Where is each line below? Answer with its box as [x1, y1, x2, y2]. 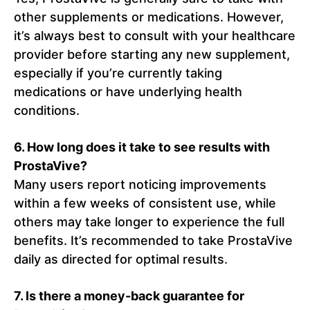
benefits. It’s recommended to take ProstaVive [14, 233, 293, 248]
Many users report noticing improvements [14, 177, 266, 192]
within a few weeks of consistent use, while [14, 196, 276, 211]
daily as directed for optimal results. [14, 252, 228, 267]
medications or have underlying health [14, 84, 242, 100]
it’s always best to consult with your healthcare [14, 28, 295, 44]
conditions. [14, 103, 80, 118]
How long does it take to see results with [27, 140, 270, 155]
